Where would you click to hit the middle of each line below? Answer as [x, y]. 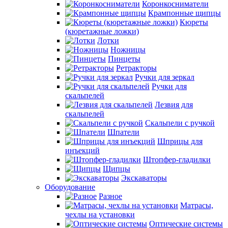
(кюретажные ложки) [102, 31]
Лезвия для [174, 105]
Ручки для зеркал [165, 77]
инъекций [82, 150]
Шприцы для [180, 141]
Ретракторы [136, 68]
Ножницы [128, 50]
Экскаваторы [144, 178]
